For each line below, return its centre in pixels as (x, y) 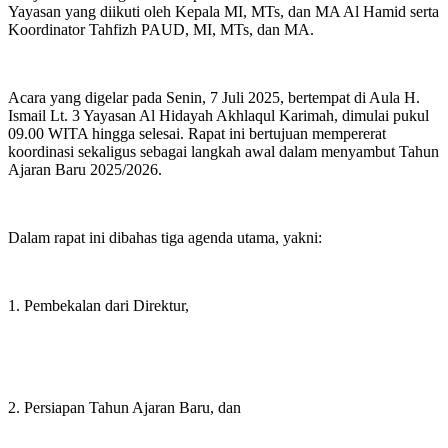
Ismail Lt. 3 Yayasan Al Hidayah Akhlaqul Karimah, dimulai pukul (218, 115)
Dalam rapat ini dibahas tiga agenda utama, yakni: (165, 237)
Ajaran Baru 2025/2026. (85, 169)
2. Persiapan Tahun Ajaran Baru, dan (124, 407)
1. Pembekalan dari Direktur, (98, 305)
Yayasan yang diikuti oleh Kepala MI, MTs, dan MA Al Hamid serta (223, 11)
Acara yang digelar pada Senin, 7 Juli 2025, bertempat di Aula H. (214, 97)
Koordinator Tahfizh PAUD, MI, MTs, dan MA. (161, 29)
